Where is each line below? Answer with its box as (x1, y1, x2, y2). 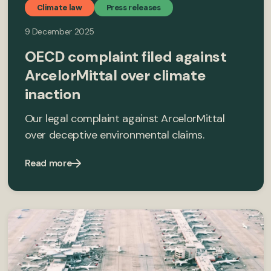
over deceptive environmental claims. (24, 127, 204, 142)
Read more (24, 157, 72, 169)
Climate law (36, 2, 82, 13)
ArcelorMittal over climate (24, 65, 206, 85)
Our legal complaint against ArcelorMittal (24, 111, 225, 126)
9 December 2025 (24, 25, 95, 37)
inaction (24, 84, 80, 103)
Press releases (106, 2, 161, 13)
